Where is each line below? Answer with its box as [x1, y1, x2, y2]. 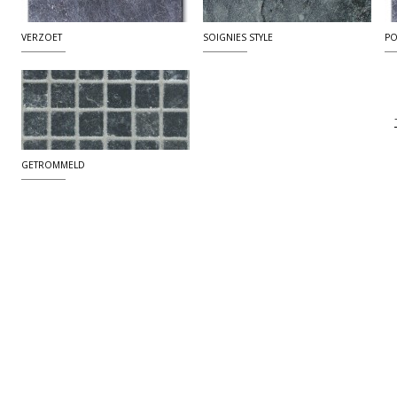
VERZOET [21, 31, 62, 43]
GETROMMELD [21, 159, 85, 171]
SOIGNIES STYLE [203, 31, 273, 43]
